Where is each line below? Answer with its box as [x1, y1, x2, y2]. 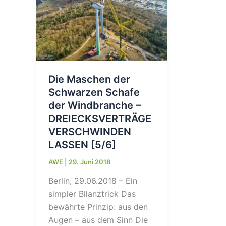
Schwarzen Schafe [48, 86, 140, 98]
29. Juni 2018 [69, 157, 110, 166]
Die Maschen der [48, 73, 130, 85]
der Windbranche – [48, 99, 141, 111]
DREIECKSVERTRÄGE [48, 112, 151, 125]
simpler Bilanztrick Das [48, 189, 136, 199]
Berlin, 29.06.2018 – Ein [48, 176, 137, 186]
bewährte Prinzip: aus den [48, 202, 148, 212]
